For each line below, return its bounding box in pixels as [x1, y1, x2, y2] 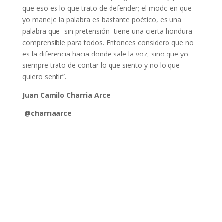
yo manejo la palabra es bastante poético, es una [22, 15, 181, 24]
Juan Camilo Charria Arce [22, 90, 112, 100]
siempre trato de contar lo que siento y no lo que [22, 60, 180, 70]
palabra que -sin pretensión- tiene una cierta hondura [22, 26, 192, 36]
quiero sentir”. [22, 72, 72, 81]
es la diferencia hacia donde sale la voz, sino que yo [22, 49, 188, 58]
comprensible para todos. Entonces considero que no [22, 38, 194, 47]
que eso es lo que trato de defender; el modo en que [22, 3, 192, 13]
